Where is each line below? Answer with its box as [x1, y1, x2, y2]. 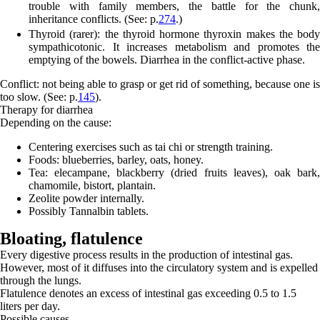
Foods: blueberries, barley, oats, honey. [29, 154, 204, 166]
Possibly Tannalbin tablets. [29, 205, 149, 218]
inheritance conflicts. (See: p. [29, 13, 159, 26]
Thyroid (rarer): [29, 28, 105, 41]
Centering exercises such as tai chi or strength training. [29, 141, 273, 154]
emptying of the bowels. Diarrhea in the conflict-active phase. [29, 54, 305, 66]
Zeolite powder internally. [29, 192, 144, 205]
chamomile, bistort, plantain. [29, 179, 156, 192]
